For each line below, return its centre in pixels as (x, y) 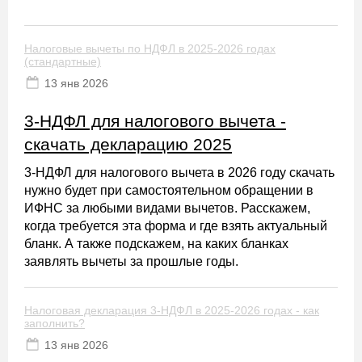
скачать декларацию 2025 (128, 144)
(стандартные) (63, 61)
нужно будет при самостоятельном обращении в (169, 190)
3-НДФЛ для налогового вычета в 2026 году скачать (179, 173)
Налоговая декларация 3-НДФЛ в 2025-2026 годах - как (172, 310)
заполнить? (55, 323)
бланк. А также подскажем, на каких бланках (156, 244)
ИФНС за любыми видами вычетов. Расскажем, (167, 208)
